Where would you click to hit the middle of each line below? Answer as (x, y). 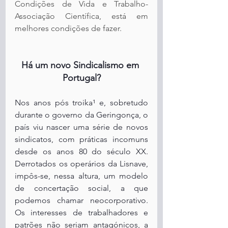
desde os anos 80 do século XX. (81, 151)
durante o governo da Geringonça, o (81, 115)
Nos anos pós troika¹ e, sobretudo (81, 103)
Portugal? (81, 78)
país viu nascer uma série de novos (81, 127)
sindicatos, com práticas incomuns (81, 139)
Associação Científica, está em (81, 16)
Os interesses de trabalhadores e (81, 212)
